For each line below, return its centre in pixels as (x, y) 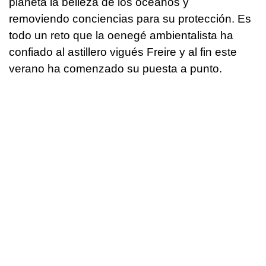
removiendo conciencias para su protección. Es (130, 18)
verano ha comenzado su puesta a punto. (115, 68)
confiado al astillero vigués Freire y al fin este (123, 52)
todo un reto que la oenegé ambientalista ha (121, 35)
